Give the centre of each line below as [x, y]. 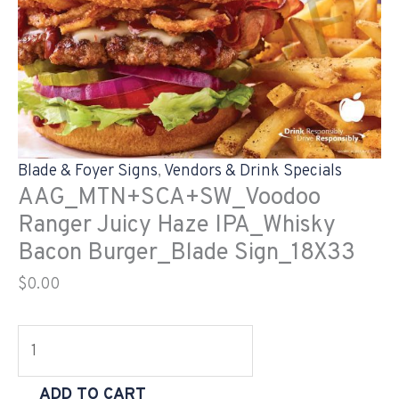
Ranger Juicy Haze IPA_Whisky [177, 225]
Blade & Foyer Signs [88, 171]
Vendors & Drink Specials [253, 171]
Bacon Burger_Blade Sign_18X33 [187, 253]
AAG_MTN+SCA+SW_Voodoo [169, 198]
